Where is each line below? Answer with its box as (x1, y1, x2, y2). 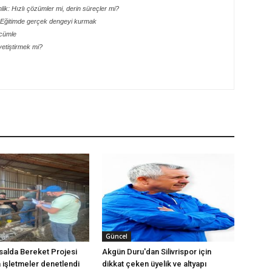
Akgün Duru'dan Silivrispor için (102, 247, 211, 257)
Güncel (106, 232, 127, 241)
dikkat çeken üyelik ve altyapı (102, 259, 206, 269)
